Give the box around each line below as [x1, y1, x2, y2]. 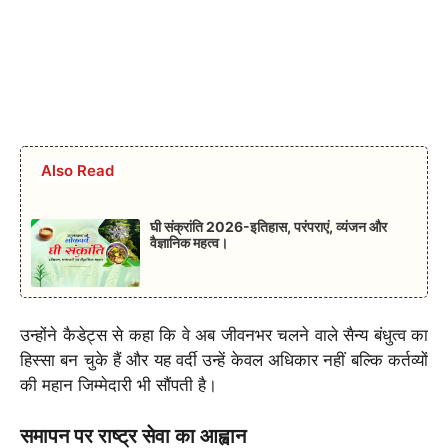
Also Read [41, 161, 114, 181]
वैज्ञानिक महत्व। [149, 233, 228, 251]
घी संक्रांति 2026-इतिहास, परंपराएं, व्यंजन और [149, 217, 387, 235]
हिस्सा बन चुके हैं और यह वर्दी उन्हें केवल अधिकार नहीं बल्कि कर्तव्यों [20, 350, 428, 371]
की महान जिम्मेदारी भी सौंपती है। [20, 375, 217, 396]
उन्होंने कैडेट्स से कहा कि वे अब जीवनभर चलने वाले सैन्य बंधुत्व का [20, 325, 428, 346]
